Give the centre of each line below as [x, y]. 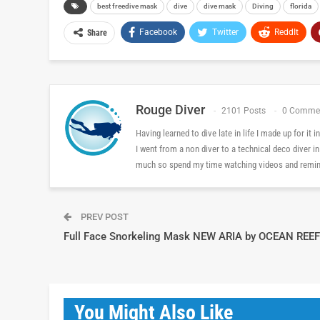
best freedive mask [127, 6]
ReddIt [286, 32]
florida [301, 6]
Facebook [158, 32]
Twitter [225, 32]
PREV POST [104, 216]
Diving [263, 6]
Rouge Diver [170, 109]
